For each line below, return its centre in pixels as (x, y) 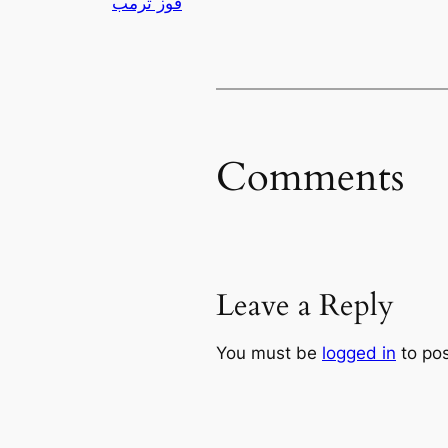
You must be (269, 353)
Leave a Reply (305, 305)
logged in (359, 353)
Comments (310, 177)
